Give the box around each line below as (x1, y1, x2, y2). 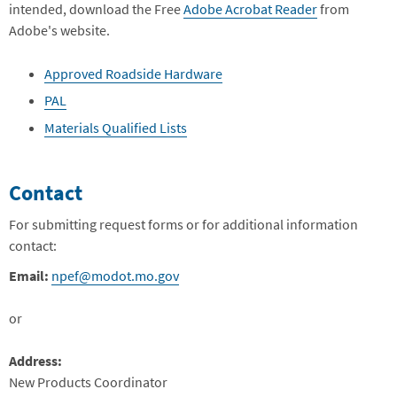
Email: (9, 267, 51, 285)
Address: (9, 352, 62, 370)
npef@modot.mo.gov (51, 267, 179, 285)
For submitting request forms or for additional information (9, 215, 358, 234)
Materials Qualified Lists (44, 118, 187, 136)
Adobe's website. (9, 21, 110, 39)
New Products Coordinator (9, 373, 167, 392)
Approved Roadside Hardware (44, 65, 222, 82)
